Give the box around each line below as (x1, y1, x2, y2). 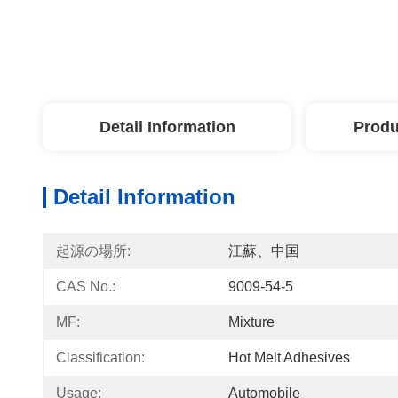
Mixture (228, 314, 275, 330)
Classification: (56, 350, 145, 365)
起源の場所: (56, 243, 131, 259)
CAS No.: (56, 279, 115, 294)
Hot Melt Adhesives (228, 350, 350, 365)
